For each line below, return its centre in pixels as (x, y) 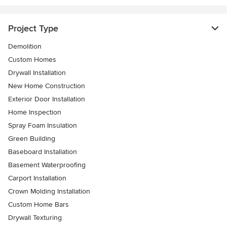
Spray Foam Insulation (43, 126)
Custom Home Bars (39, 205)
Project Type (33, 29)
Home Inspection (35, 112)
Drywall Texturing (35, 218)
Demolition (25, 47)
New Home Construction (47, 86)
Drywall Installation (37, 73)
